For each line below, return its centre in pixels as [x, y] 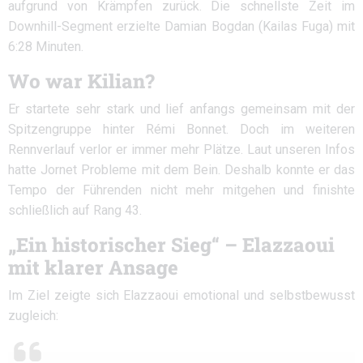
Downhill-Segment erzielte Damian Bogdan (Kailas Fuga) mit [181, 26]
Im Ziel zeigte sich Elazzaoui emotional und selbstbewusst [181, 295]
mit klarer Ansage [93, 267]
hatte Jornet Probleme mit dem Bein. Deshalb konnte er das [181, 170]
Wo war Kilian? [81, 81]
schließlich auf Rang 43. [75, 210]
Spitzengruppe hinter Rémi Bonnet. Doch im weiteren [181, 129]
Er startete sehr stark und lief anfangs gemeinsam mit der [181, 109]
